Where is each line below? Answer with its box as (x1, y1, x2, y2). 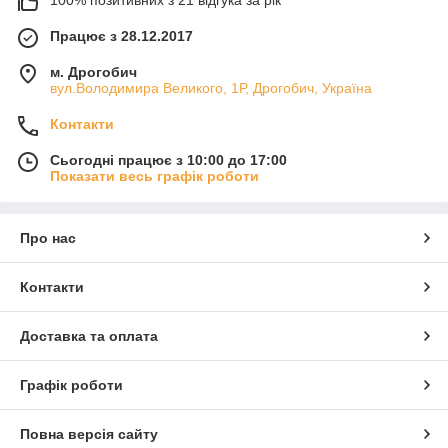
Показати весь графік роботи (50, 167, 259, 184)
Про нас (20, 229, 76, 246)
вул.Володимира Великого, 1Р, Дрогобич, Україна (50, 79, 372, 96)
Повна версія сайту (20, 425, 158, 442)
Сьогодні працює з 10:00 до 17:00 (50, 151, 287, 168)
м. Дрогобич (50, 63, 137, 80)
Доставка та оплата (20, 327, 158, 344)
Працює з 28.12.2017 (50, 27, 193, 44)
